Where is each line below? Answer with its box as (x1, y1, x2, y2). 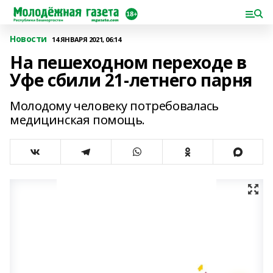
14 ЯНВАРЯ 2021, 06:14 (52, 34, 121, 44)
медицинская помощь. (10, 112, 146, 128)
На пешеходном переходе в (10, 51, 247, 74)
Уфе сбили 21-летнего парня (10, 68, 253, 91)
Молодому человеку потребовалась (10, 97, 219, 114)
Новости (10, 33, 48, 44)
